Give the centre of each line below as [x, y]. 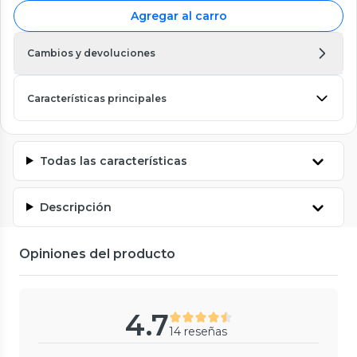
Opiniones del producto [97, 253]
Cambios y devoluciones [91, 53]
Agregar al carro [178, 16]
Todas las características [113, 161]
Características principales [97, 98]
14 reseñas [198, 331]
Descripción [75, 207]
